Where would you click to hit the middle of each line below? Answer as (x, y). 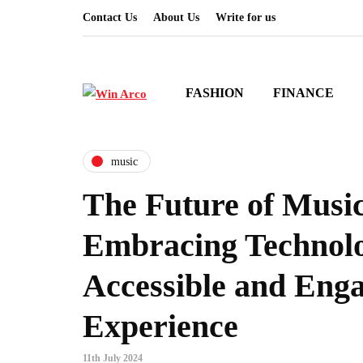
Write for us (246, 17)
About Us (176, 17)
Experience (160, 326)
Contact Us (110, 17)
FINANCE (303, 93)
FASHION (215, 93)
